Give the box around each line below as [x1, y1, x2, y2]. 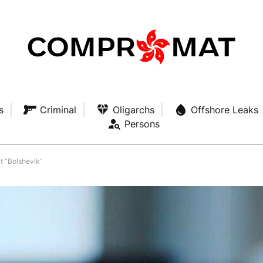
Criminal [39, 104, 76, 116]
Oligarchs [112, 104, 154, 116]
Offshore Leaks [190, 104, 258, 116]
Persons [124, 118, 160, 130]
